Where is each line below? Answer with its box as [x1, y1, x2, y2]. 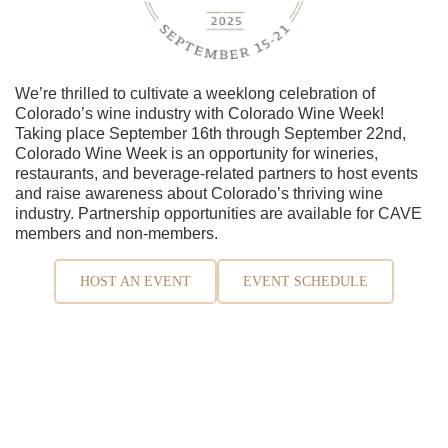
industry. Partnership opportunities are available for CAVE [15, 205, 422, 223]
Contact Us [30, 398, 124, 422]
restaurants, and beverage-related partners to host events [15, 165, 418, 183]
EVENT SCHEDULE [243, 272, 368, 289]
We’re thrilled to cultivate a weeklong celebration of [15, 85, 375, 103]
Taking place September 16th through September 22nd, [15, 125, 406, 143]
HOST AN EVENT [80, 272, 191, 289]
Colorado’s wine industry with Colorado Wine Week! [15, 105, 384, 123]
